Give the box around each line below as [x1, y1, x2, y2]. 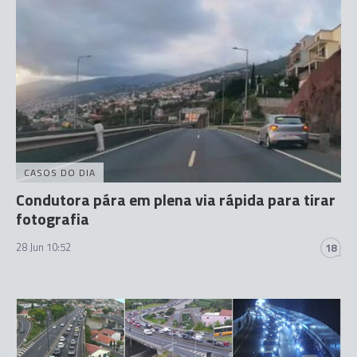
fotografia [16, 206, 89, 231]
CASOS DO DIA [24, 164, 96, 180]
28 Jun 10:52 [16, 238, 71, 255]
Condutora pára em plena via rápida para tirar [16, 186, 335, 212]
